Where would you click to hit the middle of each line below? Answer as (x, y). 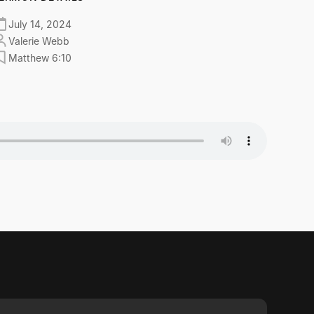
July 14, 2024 (40, 24)
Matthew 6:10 (40, 57)
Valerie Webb (39, 41)
